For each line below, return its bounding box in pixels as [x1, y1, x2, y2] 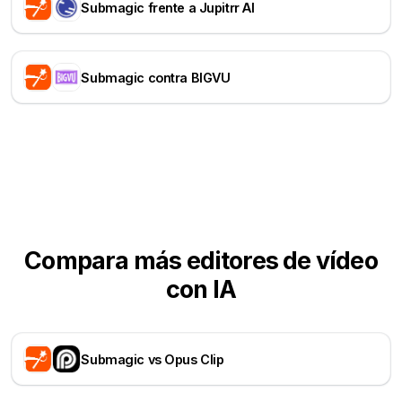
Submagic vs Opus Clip [81, 351, 224, 367]
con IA [165, 275, 237, 305]
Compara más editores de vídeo [24, 246, 378, 276]
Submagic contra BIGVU [81, 69, 231, 85]
